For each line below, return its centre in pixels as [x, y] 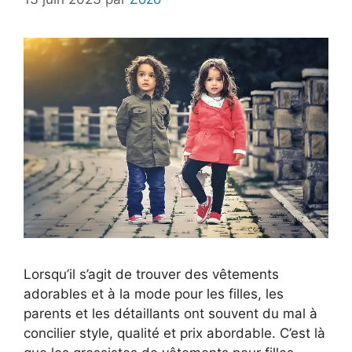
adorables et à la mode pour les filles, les [154, 293]
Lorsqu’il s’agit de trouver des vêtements [151, 274]
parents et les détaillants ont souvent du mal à [170, 313]
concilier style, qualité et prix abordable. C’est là [174, 333]
